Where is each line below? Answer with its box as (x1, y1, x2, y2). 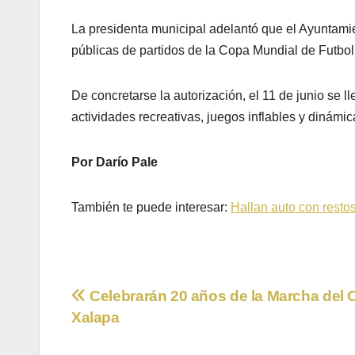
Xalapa (71, 309, 120, 326)
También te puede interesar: (71, 200, 231, 215)
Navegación (71, 286, 214, 318)
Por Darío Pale (71, 155, 158, 170)
